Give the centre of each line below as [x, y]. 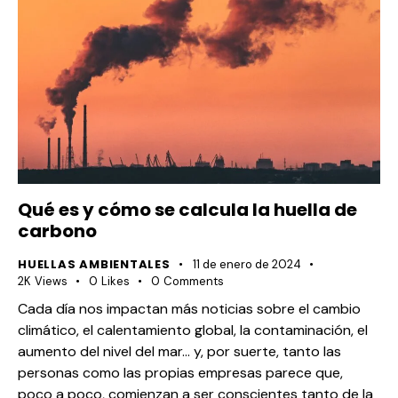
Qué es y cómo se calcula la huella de [187, 210]
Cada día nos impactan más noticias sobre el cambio [189, 308]
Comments [193, 282]
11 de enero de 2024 [247, 265]
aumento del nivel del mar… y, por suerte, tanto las [179, 351]
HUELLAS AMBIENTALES [94, 265]
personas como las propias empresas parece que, [180, 372]
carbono [57, 231]
